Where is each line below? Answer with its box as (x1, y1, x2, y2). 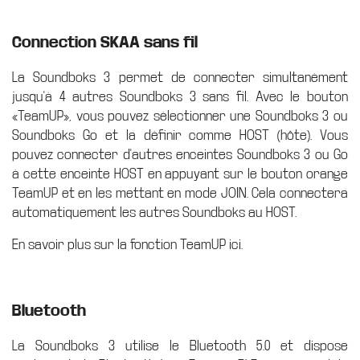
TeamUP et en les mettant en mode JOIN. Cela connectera (12, 186, 348, 202)
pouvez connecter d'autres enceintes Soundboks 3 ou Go (12, 147, 348, 163)
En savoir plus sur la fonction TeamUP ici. (12, 237, 243, 253)
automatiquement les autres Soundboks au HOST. (12, 205, 297, 221)
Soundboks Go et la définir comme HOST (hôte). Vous (12, 128, 348, 144)
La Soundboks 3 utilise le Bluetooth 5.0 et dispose (12, 338, 348, 354)
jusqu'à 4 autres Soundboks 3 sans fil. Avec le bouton (12, 89, 348, 105)
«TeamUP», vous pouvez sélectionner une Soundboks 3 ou (12, 108, 348, 125)
